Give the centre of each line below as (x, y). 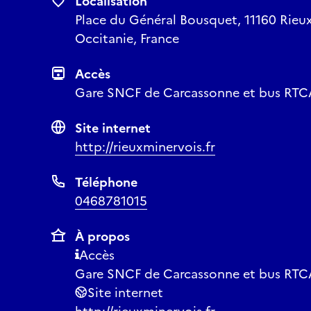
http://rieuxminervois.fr (145, 147)
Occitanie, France (127, 39)
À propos (102, 236)
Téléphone (106, 182)
